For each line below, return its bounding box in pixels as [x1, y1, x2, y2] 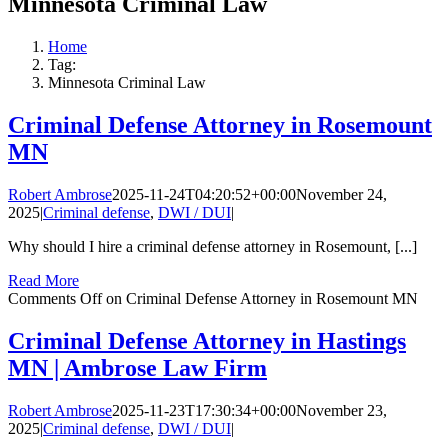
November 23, [296, 401, 387, 419]
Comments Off [8, 290, 102, 308]
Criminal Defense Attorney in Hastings [8, 327, 406, 354]
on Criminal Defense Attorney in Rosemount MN [102, 290, 418, 308]
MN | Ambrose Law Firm [8, 354, 267, 381]
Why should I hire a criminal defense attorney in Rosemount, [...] [8, 238, 417, 256]
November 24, [296, 186, 387, 204]
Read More [8, 272, 79, 290]
